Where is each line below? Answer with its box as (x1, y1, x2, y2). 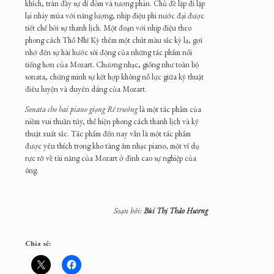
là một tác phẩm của (138, 104, 201, 115)
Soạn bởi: (114, 206, 144, 217)
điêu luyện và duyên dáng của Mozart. (25, 84, 147, 95)
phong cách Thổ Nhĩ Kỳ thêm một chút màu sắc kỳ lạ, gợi (25, 35, 202, 46)
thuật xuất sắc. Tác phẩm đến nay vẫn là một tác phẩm (25, 128, 191, 139)
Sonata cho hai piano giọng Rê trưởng (25, 104, 138, 115)
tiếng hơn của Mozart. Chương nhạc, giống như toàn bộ (25, 59, 199, 70)
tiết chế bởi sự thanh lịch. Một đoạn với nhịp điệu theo (25, 23, 191, 34)
